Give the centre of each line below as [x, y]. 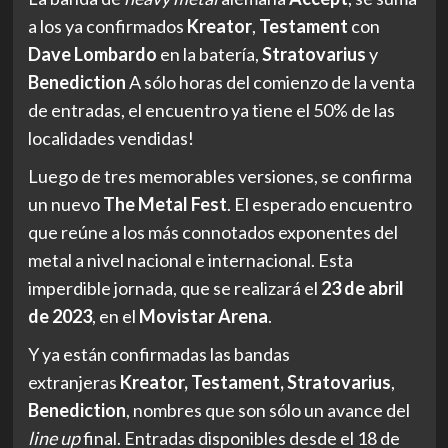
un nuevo [63, 203]
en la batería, [209, 53]
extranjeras [73, 381]
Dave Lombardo [92, 53]
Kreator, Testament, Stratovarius [255, 381]
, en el [115, 315]
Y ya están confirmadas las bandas [158, 353]
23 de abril [362, 287]
